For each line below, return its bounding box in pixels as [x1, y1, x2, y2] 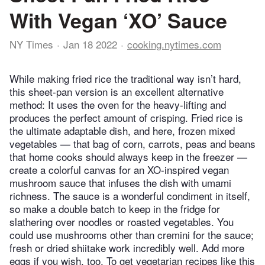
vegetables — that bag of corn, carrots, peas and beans [9, 136, 256, 151]
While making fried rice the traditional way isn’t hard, [9, 71, 241, 86]
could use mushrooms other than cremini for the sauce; [9, 227, 254, 243]
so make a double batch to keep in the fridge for [9, 201, 220, 216]
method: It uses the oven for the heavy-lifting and [9, 97, 226, 112]
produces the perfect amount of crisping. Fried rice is [9, 110, 243, 125]
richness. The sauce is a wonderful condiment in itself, [9, 188, 250, 203]
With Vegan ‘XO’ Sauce [9, 6, 227, 34]
